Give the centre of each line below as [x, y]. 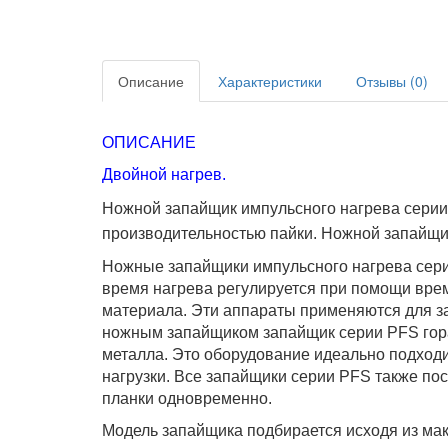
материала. [144, 310]
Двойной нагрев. [164, 174]
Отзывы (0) [392, 81]
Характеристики [270, 81]
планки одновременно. [187, 398]
